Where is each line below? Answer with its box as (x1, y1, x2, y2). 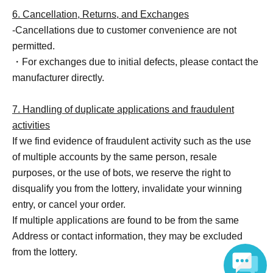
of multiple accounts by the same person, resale (12, 152, 217, 163)
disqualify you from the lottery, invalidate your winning (12, 183, 242, 194)
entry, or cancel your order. (12, 199, 126, 210)
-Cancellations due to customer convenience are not (12, 25, 236, 36)
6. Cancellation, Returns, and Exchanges (12, 9, 189, 20)
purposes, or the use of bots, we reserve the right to (12, 168, 231, 179)
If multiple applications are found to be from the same (12, 215, 239, 226)
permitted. (12, 41, 55, 52)
